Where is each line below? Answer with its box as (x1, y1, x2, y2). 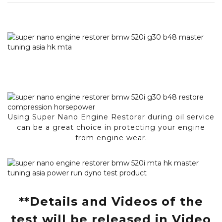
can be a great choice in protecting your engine (17, 123, 205, 132)
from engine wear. (75, 133, 147, 143)
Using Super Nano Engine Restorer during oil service (7, 112, 215, 122)
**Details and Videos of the (19, 194, 203, 209)
